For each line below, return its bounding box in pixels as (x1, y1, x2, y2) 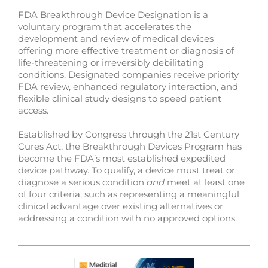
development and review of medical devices (17, 32, 214, 44)
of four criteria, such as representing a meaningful (17, 188, 239, 200)
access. (17, 104, 48, 116)
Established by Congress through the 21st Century (17, 128, 239, 140)
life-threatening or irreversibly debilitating (17, 56, 204, 68)
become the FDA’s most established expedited (17, 152, 226, 164)
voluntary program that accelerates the (17, 20, 191, 32)
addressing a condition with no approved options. (17, 212, 237, 224)
